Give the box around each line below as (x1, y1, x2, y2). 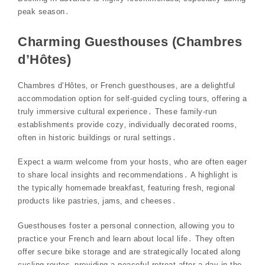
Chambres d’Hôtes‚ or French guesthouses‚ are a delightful (18, 80, 235, 90)
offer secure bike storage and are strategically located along (18, 247, 241, 256)
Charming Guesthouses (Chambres (18, 34, 242, 49)
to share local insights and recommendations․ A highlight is (18, 170, 238, 180)
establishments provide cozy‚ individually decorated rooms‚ (18, 119, 237, 129)
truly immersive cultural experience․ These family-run (18, 106, 217, 116)
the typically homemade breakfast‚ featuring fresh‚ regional (18, 183, 235, 193)
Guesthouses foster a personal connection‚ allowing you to (18, 221, 235, 230)
